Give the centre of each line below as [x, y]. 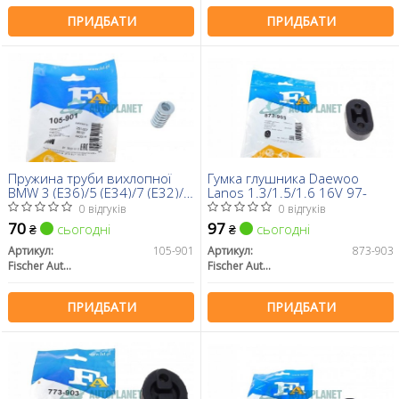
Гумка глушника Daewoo [283, 178]
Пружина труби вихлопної [90, 178]
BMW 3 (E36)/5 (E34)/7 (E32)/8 [100, 192]
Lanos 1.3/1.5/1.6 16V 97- [287, 192]
